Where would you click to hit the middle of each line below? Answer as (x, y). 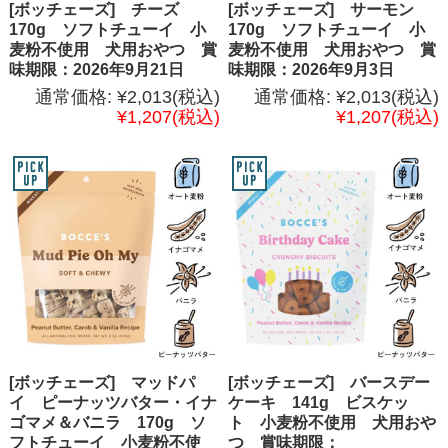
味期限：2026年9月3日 (311, 69)
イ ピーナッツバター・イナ (112, 402)
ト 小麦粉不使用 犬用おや (332, 422)
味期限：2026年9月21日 (96, 69)
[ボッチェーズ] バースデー (329, 382)
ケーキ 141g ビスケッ (319, 402)
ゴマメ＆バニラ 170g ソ (107, 422)
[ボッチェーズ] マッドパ (101, 382)
